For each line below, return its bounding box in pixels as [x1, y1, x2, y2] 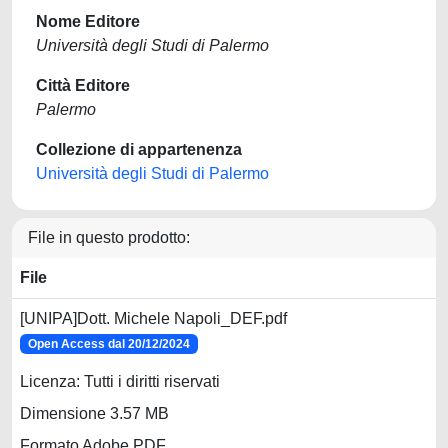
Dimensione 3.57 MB [20, 405, 169, 423]
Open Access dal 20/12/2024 [27, 337, 190, 351]
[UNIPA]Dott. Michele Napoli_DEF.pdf [20, 310, 287, 327]
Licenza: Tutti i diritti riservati [20, 373, 220, 391]
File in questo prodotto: [28, 229, 190, 246]
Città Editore [36, 77, 130, 94]
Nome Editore [36, 13, 140, 30]
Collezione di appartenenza [36, 141, 242, 158]
